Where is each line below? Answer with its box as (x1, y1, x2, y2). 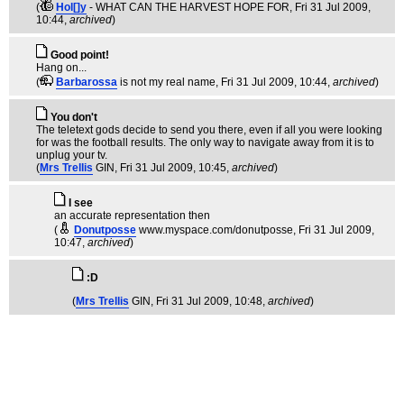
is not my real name (120, 76, 216, 88)
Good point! (50, 49, 109, 61)
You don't (50, 111, 97, 124)
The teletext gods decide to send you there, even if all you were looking (36, 124, 382, 136)
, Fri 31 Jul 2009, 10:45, (115, 161, 232, 174)
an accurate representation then (54, 209, 210, 222)
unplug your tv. (36, 149, 107, 161)
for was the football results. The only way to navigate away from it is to (36, 136, 374, 149)
